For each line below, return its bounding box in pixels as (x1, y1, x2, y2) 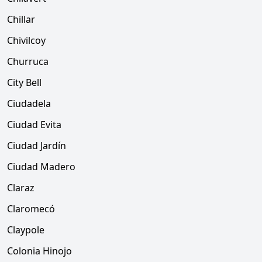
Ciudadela (7, 97, 51, 110)
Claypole (7, 223, 44, 236)
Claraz (7, 181, 35, 194)
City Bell (7, 76, 42, 89)
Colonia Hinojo (7, 244, 72, 257)
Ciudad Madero (7, 160, 75, 173)
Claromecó (7, 202, 55, 215)
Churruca (7, 55, 49, 68)
